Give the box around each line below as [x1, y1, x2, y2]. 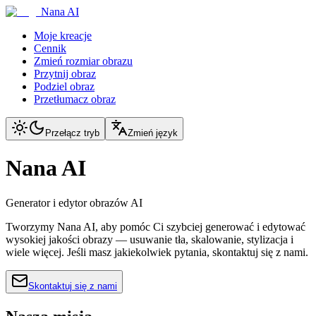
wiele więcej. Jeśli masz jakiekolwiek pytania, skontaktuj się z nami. [6, 245, 308, 258]
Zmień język [128, 128, 178, 138]
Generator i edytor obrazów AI [6, 196, 142, 209]
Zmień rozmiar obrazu [34, 55, 133, 67]
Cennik [34, 42, 66, 54]
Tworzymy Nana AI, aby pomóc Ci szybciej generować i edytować [6, 220, 305, 233]
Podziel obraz [34, 80, 95, 92]
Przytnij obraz [34, 68, 96, 80]
